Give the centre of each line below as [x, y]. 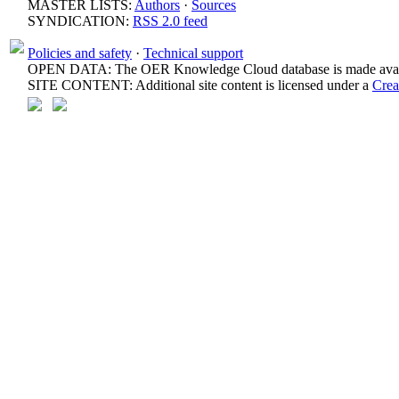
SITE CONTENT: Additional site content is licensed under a [200, 85]
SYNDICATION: [80, 21]
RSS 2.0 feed [170, 21]
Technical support [193, 53]
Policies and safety [80, 53]
